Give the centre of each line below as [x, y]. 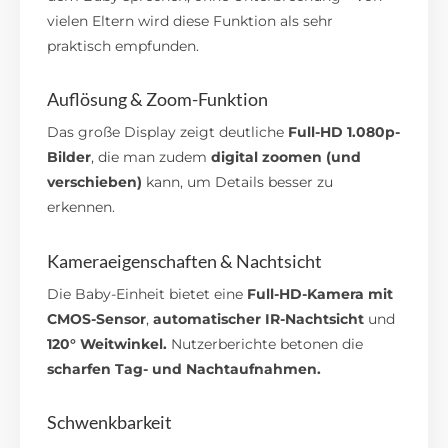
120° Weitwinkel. [107, 343]
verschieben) [95, 182]
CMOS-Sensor [97, 318]
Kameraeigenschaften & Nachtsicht [185, 260]
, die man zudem [151, 157]
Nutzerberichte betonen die [267, 343]
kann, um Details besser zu [238, 182]
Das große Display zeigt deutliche [168, 132]
